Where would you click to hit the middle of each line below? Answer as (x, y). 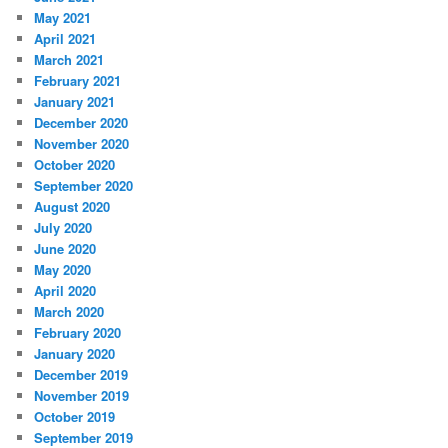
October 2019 (75, 417)
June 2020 (65, 249)
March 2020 (69, 312)
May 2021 (63, 18)
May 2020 (63, 270)
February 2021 (78, 81)
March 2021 (69, 60)
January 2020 (75, 354)
